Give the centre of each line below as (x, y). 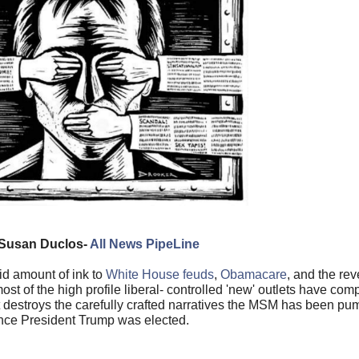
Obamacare (254, 275)
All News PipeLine (144, 244)
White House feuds (160, 275)
